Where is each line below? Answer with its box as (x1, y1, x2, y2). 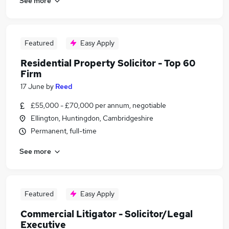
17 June (20, 82, 44, 91)
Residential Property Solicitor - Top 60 (20, 57, 195, 69)
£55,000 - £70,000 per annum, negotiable (31, 101, 166, 110)
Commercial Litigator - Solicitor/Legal (20, 208, 193, 220)
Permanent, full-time (31, 126, 97, 135)
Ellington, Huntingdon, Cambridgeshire (31, 113, 153, 123)
